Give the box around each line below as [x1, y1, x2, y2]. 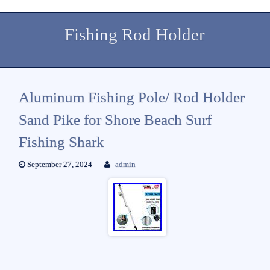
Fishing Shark [18, 133, 104, 150]
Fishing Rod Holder [64, 25, 206, 45]
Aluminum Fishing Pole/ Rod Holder [18, 89, 245, 105]
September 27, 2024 [25, 160, 92, 169]
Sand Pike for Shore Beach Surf [18, 111, 212, 128]
